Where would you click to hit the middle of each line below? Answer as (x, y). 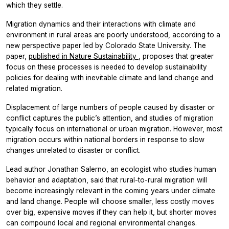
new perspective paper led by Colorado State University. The (106, 45)
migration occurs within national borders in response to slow (105, 139)
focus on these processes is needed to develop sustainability (107, 67)
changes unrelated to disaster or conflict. (73, 150)
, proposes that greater (176, 56)
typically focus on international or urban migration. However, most (114, 129)
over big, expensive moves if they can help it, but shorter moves (111, 212)
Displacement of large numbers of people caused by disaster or (110, 107)
